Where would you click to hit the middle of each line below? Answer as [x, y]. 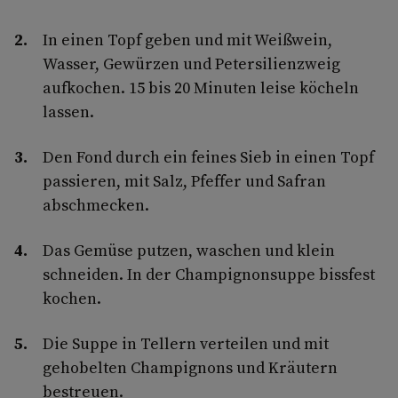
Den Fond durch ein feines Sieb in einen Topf [208, 156]
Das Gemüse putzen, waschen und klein [189, 250]
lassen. [68, 111]
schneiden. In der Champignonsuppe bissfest [209, 274]
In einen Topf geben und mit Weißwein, [187, 39]
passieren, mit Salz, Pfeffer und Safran [184, 180]
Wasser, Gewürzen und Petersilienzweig [191, 63]
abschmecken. [96, 204]
